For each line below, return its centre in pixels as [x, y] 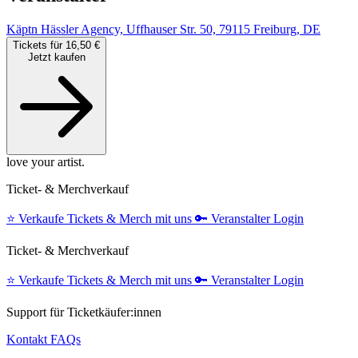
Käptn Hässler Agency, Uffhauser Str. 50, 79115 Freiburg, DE [163, 29]
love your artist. [46, 162]
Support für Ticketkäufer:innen [84, 312]
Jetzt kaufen [56, 57]
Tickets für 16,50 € [56, 45]
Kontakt [28, 339]
